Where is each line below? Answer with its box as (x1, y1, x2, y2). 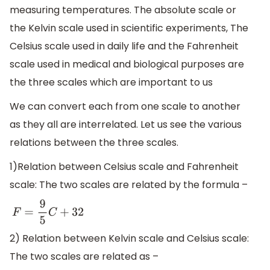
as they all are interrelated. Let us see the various (10, 117, 242, 131)
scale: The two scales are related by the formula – (10, 177, 248, 192)
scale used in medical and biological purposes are (10, 57, 244, 72)
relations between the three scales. (10, 135, 178, 149)
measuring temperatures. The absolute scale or (10, 3, 236, 17)
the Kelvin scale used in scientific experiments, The (10, 21, 248, 36)
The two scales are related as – (10, 250, 159, 264)
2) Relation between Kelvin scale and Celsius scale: (10, 231, 249, 246)
